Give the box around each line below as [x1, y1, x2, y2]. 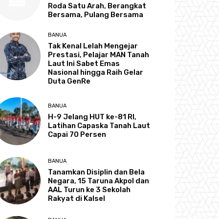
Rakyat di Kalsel [48, 194, 106, 203]
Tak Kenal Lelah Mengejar [48, 42, 138, 51]
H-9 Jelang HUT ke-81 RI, [48, 112, 137, 122]
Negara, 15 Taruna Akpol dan [48, 176, 150, 185]
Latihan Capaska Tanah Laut [48, 121, 151, 131]
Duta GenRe [48, 77, 91, 86]
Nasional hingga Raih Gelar [48, 68, 144, 77]
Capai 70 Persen [48, 130, 107, 139]
